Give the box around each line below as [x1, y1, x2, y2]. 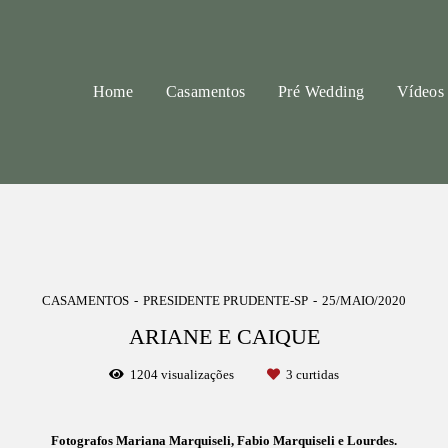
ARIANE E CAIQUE [128, 325, 320, 350]
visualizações [158, 367, 237, 383]
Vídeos [396, 83, 445, 101]
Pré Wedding [277, 83, 365, 101]
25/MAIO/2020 [322, 293, 406, 309]
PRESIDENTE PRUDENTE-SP [143, 293, 308, 309]
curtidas [293, 367, 339, 383]
